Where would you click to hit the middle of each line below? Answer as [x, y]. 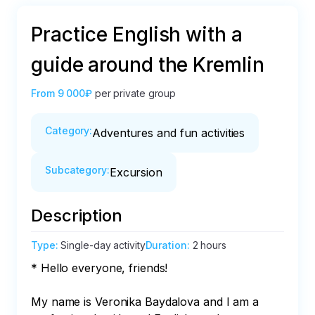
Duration [166, 245]
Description [77, 216]
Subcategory [76, 170]
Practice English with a [137, 34]
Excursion [136, 172]
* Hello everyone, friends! [101, 268]
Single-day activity [103, 245]
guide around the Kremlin [148, 65]
